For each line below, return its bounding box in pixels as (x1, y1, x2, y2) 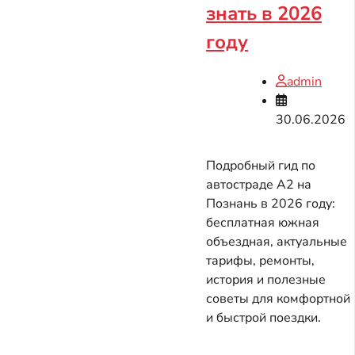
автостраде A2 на (206, 175, 311, 193)
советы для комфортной (206, 289, 350, 307)
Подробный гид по (206, 156, 315, 174)
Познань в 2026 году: (206, 194, 335, 212)
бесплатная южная (206, 213, 319, 231)
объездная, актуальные (206, 232, 347, 250)
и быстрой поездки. (206, 308, 321, 326)
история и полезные (206, 270, 326, 288)
